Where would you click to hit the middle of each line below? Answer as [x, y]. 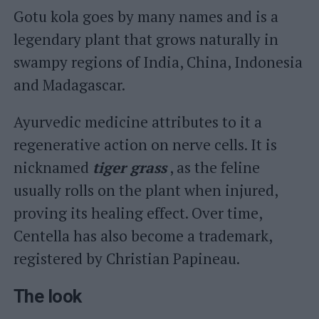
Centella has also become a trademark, [142, 236]
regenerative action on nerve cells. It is [145, 145]
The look [47, 296]
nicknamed [53, 167]
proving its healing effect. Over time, [137, 213]
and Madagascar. [69, 85]
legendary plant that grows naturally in [146, 39]
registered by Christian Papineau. [126, 258]
